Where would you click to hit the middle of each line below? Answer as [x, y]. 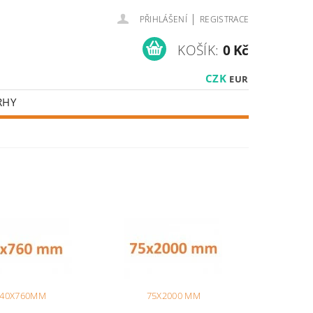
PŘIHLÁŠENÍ [163, 19]
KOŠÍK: [198, 50]
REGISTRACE [224, 19]
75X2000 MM [173, 296]
